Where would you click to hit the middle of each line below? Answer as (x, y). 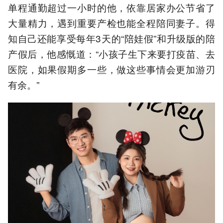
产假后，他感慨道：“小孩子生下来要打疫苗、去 (111, 54)
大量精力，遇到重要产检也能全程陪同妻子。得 (111, 23)
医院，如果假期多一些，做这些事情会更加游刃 (111, 69)
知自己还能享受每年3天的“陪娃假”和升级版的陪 (111, 38)
